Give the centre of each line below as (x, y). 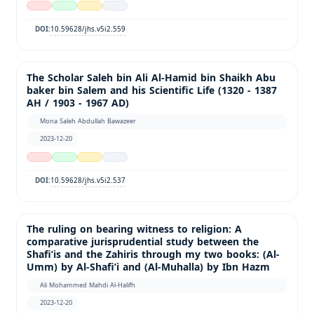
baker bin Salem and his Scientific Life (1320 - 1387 (152, 90)
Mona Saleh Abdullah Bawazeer (88, 121)
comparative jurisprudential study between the (143, 242)
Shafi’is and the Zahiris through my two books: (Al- (153, 254)
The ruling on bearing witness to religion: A (134, 229)
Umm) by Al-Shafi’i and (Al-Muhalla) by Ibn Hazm (148, 267)
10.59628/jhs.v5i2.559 (88, 29)
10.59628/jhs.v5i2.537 (88, 180)
